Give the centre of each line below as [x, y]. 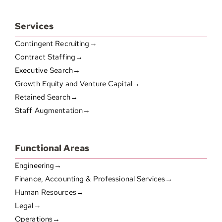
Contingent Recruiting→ [56, 44]
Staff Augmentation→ [53, 111]
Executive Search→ [48, 71]
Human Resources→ [49, 193]
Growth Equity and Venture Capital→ [77, 84]
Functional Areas [52, 148]
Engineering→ [38, 166]
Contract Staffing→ [49, 57]
